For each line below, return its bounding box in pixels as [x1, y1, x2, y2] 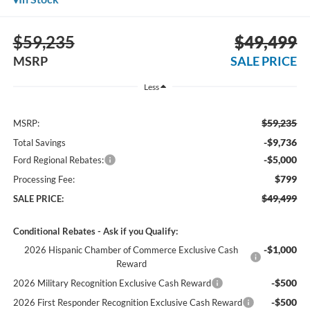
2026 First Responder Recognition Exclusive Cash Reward [12, 296, 242, 308]
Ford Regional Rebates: [12, 154, 104, 165]
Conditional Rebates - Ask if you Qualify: [12, 225, 178, 237]
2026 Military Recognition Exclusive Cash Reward [12, 277, 211, 289]
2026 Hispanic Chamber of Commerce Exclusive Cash [24, 244, 239, 255]
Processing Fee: [12, 173, 75, 185]
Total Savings [12, 136, 66, 148]
